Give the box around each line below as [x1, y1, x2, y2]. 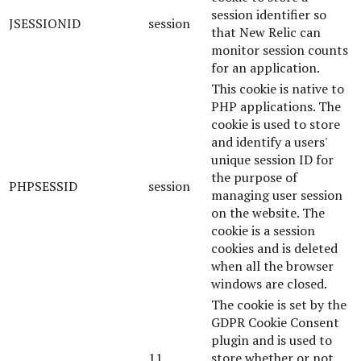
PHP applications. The [211, 97, 341, 115]
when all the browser [211, 256, 334, 275]
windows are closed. [211, 274, 327, 293]
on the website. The [211, 203, 325, 222]
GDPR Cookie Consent [211, 313, 339, 331]
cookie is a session [211, 221, 315, 239]
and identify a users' [211, 132, 327, 151]
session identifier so [211, 5, 326, 23]
